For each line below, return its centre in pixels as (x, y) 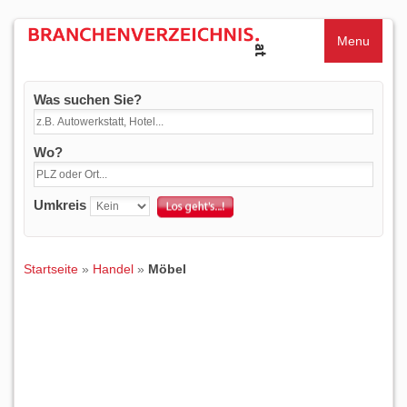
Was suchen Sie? (88, 99)
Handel (113, 269)
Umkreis (60, 205)
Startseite (51, 269)
